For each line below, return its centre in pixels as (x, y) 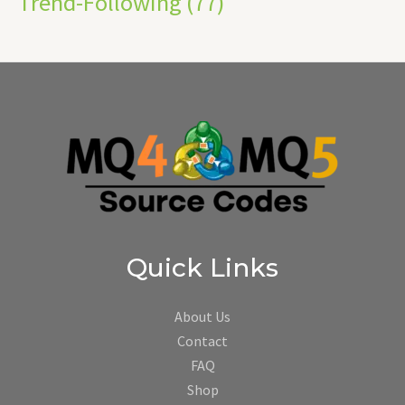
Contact (202, 340)
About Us (202, 316)
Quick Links (202, 268)
